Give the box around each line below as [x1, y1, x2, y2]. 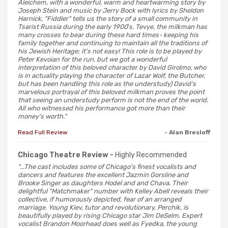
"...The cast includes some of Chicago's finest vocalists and [18, 162, 196, 170]
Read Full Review [18, 128, 68, 136]
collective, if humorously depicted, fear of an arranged [18, 195, 182, 203]
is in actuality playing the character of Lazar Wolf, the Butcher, [18, 71, 205, 79]
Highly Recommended [115, 150, 187, 159]
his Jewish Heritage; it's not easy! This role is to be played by [18, 47, 202, 55]
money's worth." [18, 112, 67, 120]
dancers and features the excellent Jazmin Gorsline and [18, 170, 188, 179]
